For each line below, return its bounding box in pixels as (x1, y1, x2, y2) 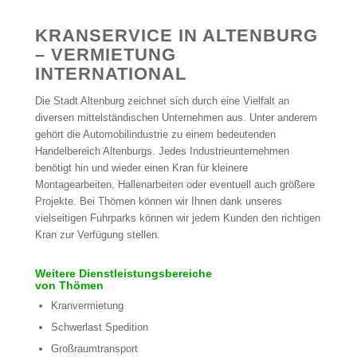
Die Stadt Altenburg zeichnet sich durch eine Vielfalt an (34, 95, 289, 108)
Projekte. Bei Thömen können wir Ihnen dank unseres (34, 195, 282, 208)
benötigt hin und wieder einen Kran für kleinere (34, 162, 248, 175)
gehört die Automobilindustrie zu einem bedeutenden (34, 128, 276, 141)
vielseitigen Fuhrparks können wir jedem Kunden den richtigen (34, 212, 320, 225)
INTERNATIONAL (34, 64, 186, 84)
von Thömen (34, 279, 104, 292)
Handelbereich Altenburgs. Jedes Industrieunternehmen (34, 145, 289, 158)
